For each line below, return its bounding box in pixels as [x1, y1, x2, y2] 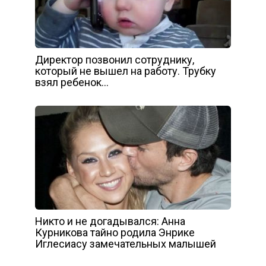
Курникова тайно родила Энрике [35, 226, 195, 239]
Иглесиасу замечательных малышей [35, 237, 216, 250]
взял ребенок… [35, 75, 109, 88]
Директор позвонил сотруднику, [35, 53, 194, 66]
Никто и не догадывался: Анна [35, 214, 185, 227]
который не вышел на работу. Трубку [35, 64, 216, 77]
